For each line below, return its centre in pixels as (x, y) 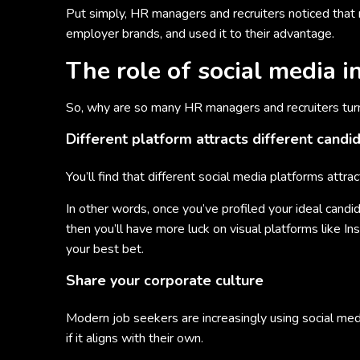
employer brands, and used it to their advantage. (200, 34)
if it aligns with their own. (135, 338)
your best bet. (105, 249)
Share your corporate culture (165, 280)
